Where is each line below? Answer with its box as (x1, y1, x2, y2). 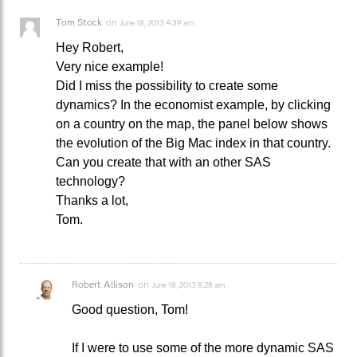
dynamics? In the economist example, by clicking (56, 97, 331, 112)
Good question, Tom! (72, 302, 188, 316)
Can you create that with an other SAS (56, 155, 271, 169)
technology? (56, 174, 125, 188)
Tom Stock (56, 15, 102, 28)
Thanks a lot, (56, 193, 128, 207)
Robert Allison (72, 277, 134, 290)
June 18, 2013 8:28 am (151, 279, 225, 290)
